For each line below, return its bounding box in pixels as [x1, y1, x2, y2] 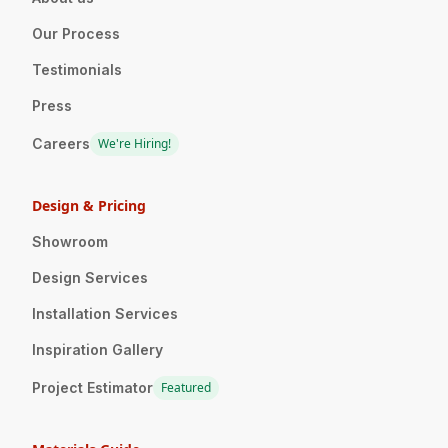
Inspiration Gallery [32, 340, 163, 358]
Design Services [32, 268, 148, 286]
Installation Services [32, 304, 178, 322]
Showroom [32, 232, 108, 250]
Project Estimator [32, 378, 153, 396]
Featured [161, 378, 211, 396]
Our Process [32, 24, 120, 42]
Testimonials [32, 60, 122, 78]
